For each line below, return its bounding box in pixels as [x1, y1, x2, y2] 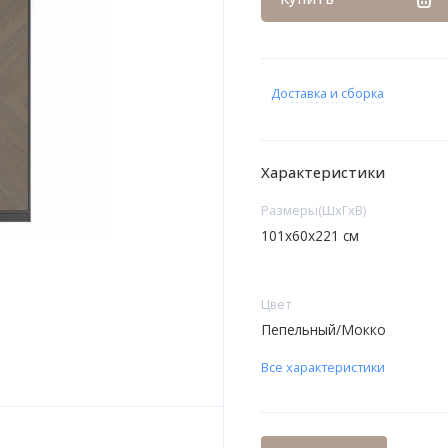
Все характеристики [260, 358, 385, 377]
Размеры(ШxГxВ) [260, 201, 366, 220]
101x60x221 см [260, 225, 359, 245]
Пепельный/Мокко [260, 319, 386, 339]
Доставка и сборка [270, 84, 384, 103]
